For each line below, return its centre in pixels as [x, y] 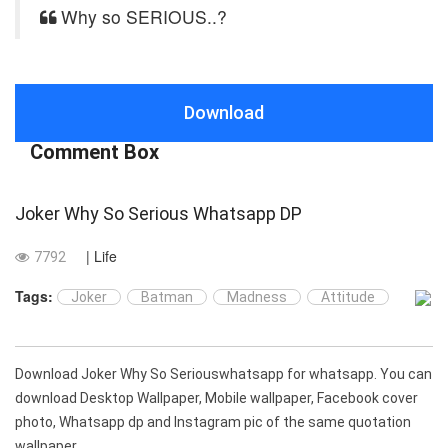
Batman [167, 297]
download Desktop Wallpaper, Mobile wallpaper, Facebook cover [216, 398]
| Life [101, 256]
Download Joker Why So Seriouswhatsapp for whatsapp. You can [223, 374]
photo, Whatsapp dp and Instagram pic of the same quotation [213, 422]
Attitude [348, 297]
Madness [257, 297]
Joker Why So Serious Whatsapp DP [158, 213]
